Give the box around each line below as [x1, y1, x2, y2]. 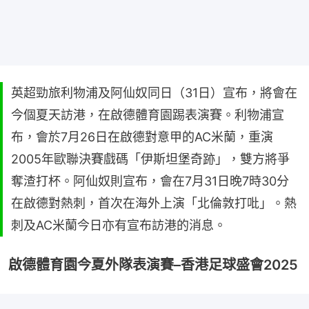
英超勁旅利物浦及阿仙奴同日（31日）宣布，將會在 [11, 85, 297, 100]
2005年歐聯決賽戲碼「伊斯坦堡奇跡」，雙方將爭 [11, 151, 290, 166]
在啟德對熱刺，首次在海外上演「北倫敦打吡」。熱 [11, 195, 297, 210]
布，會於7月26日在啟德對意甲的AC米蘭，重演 [11, 129, 273, 144]
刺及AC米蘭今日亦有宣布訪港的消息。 [11, 217, 226, 232]
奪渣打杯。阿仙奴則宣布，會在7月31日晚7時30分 [11, 173, 289, 188]
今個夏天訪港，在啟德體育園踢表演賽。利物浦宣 [11, 107, 284, 122]
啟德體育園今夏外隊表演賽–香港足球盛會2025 [8, 256, 298, 273]
